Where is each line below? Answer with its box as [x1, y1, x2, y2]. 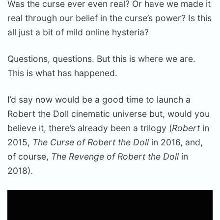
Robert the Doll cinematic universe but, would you [7, 109, 210, 119]
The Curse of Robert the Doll [32, 137, 149, 147]
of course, [7, 151, 51, 162]
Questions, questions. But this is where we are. [7, 54, 195, 64]
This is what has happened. [7, 68, 117, 78]
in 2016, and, [149, 137, 203, 147]
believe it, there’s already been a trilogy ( [7, 123, 172, 133]
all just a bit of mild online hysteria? [7, 27, 149, 37]
